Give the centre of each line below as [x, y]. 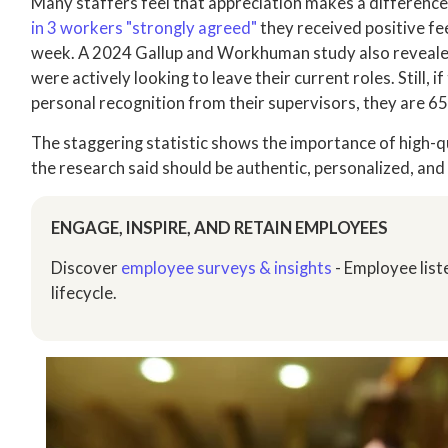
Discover [86, 268]
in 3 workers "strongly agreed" [144, 28]
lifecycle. [84, 293]
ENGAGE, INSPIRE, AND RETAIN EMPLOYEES [220, 228]
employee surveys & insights [227, 268]
